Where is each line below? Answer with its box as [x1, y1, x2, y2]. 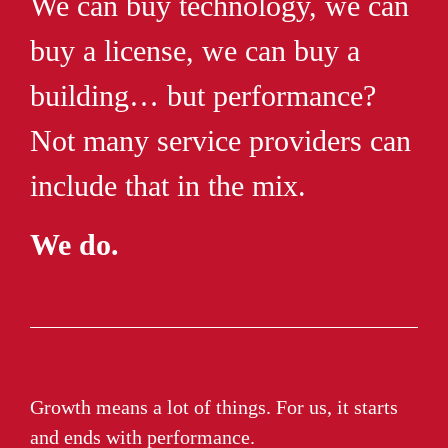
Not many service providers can [30, 123, 411, 157]
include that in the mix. [30, 168, 306, 202]
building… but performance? [30, 78, 376, 112]
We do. [30, 227, 119, 261]
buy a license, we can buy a [30, 33, 360, 67]
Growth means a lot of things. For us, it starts [30, 395, 398, 418]
